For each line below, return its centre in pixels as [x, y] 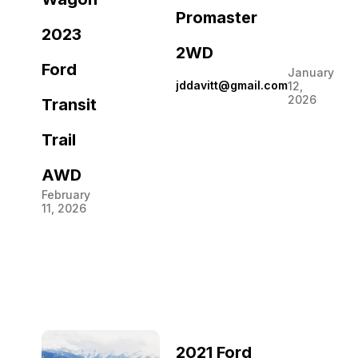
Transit [69, 104]
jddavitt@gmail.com [232, 86]
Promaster [217, 17]
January [311, 72]
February [66, 194]
